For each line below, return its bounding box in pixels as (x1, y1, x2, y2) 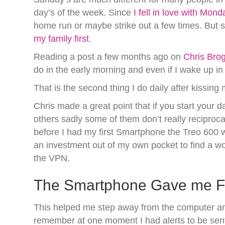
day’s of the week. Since (34, 8, 132, 18)
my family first (34, 34, 89, 44)
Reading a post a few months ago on (34, 52, 184, 62)
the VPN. (34, 153, 70, 163)
